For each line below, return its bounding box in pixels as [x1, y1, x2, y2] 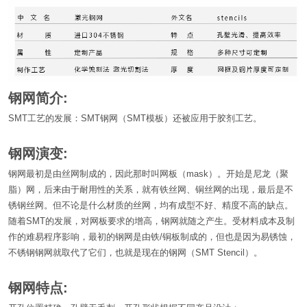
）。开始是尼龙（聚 [208, 168, 288, 179]
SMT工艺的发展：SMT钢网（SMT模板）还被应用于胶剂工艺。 [8, 112, 262, 123]
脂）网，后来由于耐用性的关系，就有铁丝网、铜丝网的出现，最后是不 [8, 184, 293, 195]
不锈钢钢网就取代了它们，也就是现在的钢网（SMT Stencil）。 [8, 247, 262, 258]
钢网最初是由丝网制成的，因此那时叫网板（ [8, 168, 186, 179]
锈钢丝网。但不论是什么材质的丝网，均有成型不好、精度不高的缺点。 [8, 199, 293, 210]
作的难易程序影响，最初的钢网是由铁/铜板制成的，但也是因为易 [8, 231, 269, 242]
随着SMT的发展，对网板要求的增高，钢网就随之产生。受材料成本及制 [8, 215, 295, 226]
